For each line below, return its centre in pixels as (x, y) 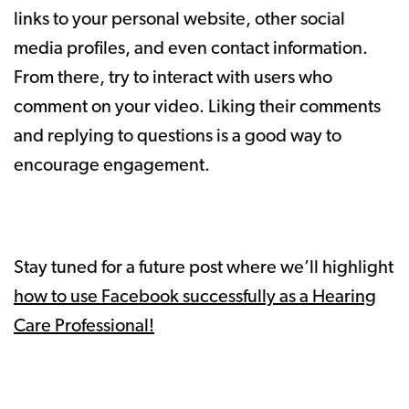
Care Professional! (84, 326)
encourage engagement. (114, 166)
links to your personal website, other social (179, 20)
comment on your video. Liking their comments (197, 107)
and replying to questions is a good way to (178, 136)
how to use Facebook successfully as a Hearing (195, 297)
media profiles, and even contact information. (191, 49)
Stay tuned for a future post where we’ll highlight (204, 268)
